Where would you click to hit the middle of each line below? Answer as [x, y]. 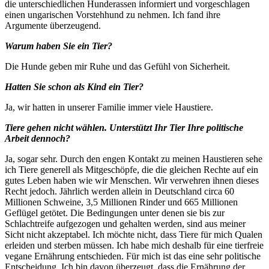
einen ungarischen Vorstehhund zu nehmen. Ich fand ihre [113, 14]
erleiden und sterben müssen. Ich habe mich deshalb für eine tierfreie [134, 245]
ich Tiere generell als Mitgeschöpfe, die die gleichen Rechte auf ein [131, 169]
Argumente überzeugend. [53, 25]
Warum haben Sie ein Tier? [59, 46]
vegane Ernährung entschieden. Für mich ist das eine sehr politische [133, 256]
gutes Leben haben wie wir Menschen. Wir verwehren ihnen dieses [132, 180]
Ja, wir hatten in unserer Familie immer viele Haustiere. [109, 107]
